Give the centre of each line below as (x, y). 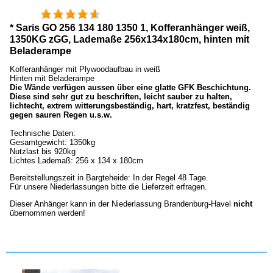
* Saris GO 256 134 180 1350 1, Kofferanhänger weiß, (130, 28)
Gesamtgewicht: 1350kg (52, 143)
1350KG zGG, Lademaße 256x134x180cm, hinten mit (129, 40)
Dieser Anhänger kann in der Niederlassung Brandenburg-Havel (122, 204)
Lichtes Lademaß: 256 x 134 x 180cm (76, 161)
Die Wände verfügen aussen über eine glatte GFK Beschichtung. (130, 88)
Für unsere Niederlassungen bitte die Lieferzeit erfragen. (108, 187)
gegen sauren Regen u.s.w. (61, 115)
